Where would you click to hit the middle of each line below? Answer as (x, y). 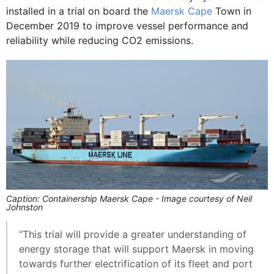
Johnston (24, 207)
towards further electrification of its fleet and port (136, 264)
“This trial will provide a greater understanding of (133, 235)
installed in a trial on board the (79, 11)
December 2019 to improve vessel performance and (127, 26)
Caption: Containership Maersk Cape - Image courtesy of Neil (129, 199)
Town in (232, 11)
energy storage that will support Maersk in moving (136, 249)
